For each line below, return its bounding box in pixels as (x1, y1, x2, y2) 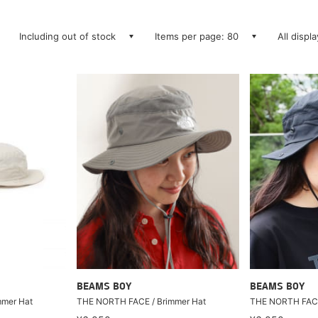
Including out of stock (19, 31, 116, 42)
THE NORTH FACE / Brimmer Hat (76, 295, 206, 307)
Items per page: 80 (155, 31, 238, 42)
